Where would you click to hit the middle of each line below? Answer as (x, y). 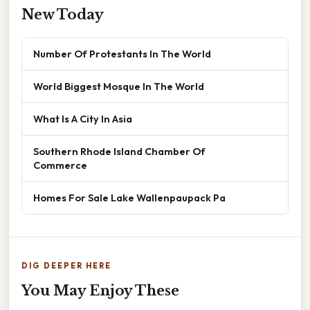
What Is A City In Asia (83, 118)
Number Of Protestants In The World (122, 53)
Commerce (60, 165)
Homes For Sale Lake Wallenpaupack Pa (129, 197)
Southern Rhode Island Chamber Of (119, 151)
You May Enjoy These (100, 290)
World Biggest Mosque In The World (119, 86)
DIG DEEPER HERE (66, 265)
